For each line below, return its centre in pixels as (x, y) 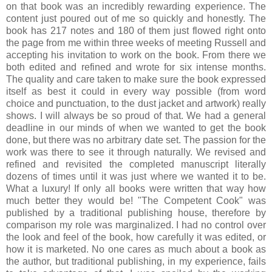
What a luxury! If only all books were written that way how (136, 188)
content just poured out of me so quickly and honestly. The (136, 18)
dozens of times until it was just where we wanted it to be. (136, 176)
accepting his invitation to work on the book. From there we (136, 55)
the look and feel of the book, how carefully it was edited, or (136, 237)
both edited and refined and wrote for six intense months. (136, 67)
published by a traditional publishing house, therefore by (136, 212)
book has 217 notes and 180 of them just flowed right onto (136, 30)
